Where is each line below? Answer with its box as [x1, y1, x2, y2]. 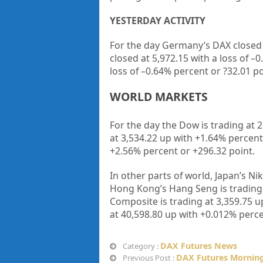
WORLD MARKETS [109, 88, 208, 104]
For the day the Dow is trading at [109, 118, 257, 131]
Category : [120, 240, 160, 251]
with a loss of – [190, 51, 255, 65]
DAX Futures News [160, 240, 237, 251]
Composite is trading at [109, 194, 216, 208]
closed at [109, 51, 152, 65]
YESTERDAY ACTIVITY [109, 14, 205, 27]
